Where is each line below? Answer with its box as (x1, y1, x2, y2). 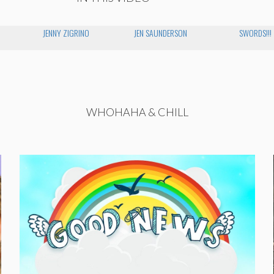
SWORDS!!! (239, 26, 272, 39)
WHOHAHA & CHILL (86, 105, 188, 119)
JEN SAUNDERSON (134, 26, 188, 39)
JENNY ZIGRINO (42, 26, 89, 39)
